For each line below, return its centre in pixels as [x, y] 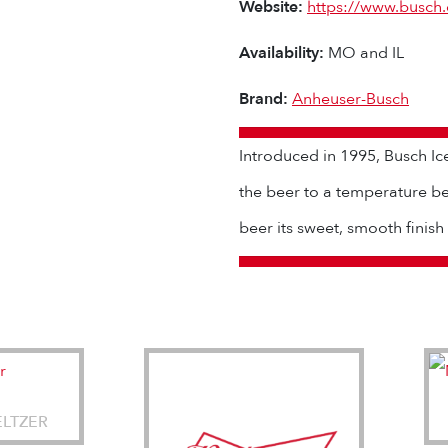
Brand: [265, 99]
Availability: [281, 53]
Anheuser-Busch [350, 99]
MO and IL [364, 53]
